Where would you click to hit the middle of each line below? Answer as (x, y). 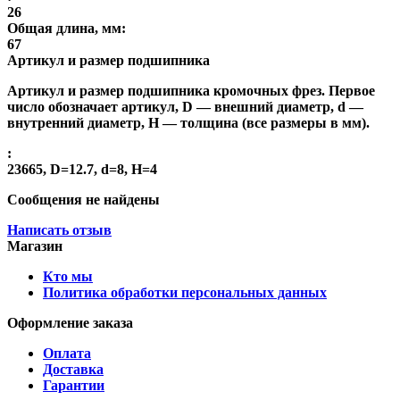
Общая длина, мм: (67, 28)
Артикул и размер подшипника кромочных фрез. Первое (191, 90)
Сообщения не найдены (83, 199)
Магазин (35, 246)
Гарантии (74, 385)
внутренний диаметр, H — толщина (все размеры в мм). (188, 122)
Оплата (67, 353)
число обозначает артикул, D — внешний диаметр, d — (185, 106)
